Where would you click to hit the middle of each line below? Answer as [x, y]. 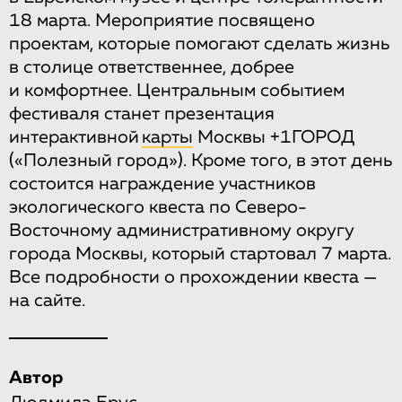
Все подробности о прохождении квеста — [193, 277]
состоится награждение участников [162, 184]
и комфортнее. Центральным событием [177, 90]
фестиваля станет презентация [142, 114]
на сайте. [47, 300]
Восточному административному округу [182, 230]
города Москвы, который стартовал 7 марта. [200, 253]
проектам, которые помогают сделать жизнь [199, 44]
